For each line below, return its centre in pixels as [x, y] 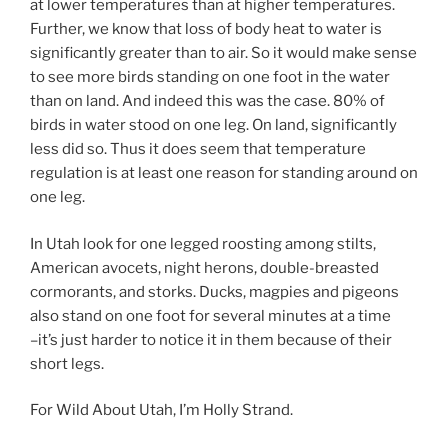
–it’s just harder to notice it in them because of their [211, 339]
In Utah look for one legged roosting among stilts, [203, 243]
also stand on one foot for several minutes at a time [210, 315]
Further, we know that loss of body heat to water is [206, 29]
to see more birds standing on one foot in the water [210, 77]
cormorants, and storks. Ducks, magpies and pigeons [214, 291]
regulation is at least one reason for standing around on [224, 173]
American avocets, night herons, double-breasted [204, 267]
